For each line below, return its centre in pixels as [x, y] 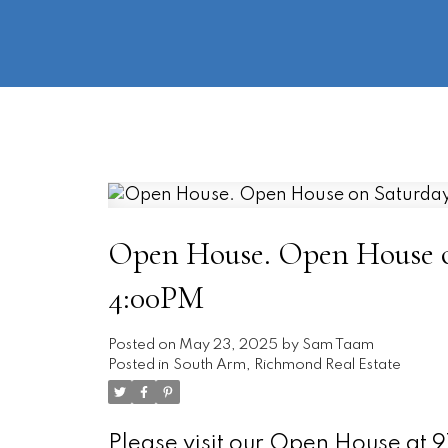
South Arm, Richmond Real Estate [286, 364]
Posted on [143, 344]
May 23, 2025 [228, 344]
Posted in [138, 364]
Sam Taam [337, 344]
